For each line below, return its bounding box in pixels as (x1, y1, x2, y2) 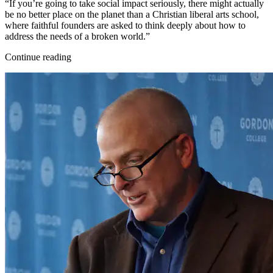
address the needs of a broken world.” (5, 30, 150, 41)
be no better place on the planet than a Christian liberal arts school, (5, 9, 259, 19)
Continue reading (5, 51, 71, 62)
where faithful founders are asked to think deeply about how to (5, 19, 246, 30)
